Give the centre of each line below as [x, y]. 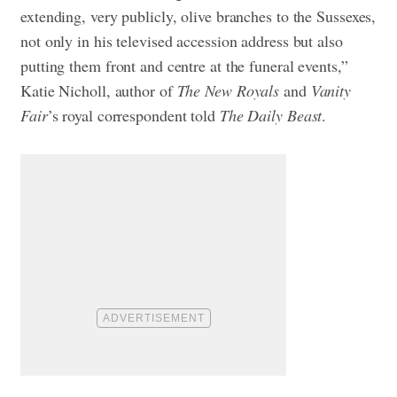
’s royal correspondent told [133, 115]
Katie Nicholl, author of [99, 90]
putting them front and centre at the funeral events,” [184, 65]
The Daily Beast [271, 115]
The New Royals [228, 90]
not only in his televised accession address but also [182, 40]
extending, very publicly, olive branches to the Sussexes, [198, 16]
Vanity [331, 90]
